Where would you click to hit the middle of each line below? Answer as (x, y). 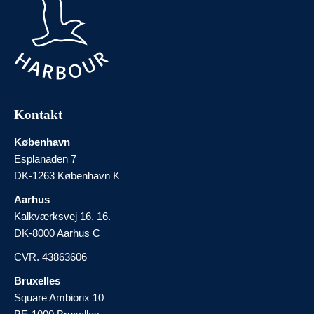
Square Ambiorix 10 (59, 298)
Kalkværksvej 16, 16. (62, 217)
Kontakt (38, 115)
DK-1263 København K (67, 176)
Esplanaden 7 (45, 159)
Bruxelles (37, 281)
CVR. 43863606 (50, 257)
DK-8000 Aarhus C (57, 233)
